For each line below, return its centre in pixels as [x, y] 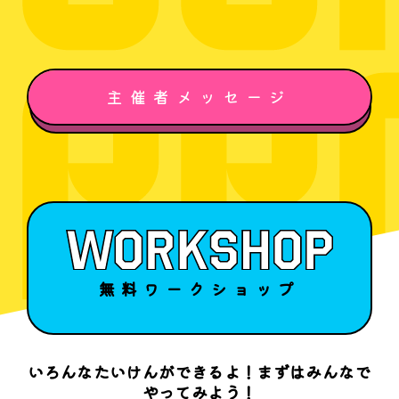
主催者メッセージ [199, 97]
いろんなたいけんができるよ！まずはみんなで [199, 371]
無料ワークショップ [199, 289]
